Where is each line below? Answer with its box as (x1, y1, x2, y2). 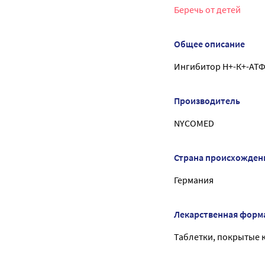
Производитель (174, 94, 240, 106)
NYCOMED (174, 117, 214, 129)
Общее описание (174, 37, 245, 50)
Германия (174, 173, 214, 186)
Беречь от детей (174, 3, 241, 15)
